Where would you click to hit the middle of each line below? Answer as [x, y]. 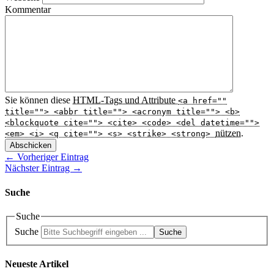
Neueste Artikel [37, 264]
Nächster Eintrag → [43, 168]
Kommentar [28, 10]
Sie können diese [39, 100]
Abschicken [31, 146]
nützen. [229, 133]
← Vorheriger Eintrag [47, 157]
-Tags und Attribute [139, 100]
